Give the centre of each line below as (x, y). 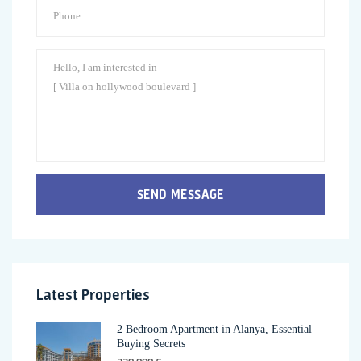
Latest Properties (93, 294)
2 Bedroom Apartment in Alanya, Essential (214, 329)
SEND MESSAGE (180, 194)
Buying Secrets (151, 343)
